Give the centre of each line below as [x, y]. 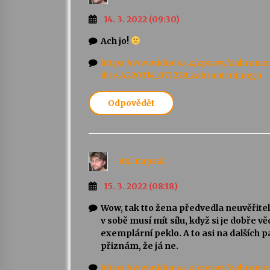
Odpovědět [131, 103]
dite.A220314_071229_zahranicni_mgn [181, 75]
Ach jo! [116, 41]
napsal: [151, 161]
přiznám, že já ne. [140, 246]
